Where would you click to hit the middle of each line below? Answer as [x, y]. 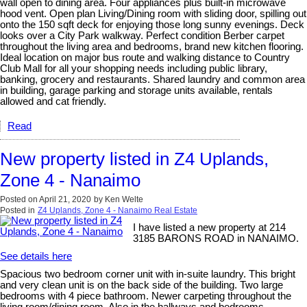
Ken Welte [124, 200]
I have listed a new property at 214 [210, 228]
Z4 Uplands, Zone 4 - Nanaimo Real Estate [118, 211]
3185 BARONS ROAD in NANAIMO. [216, 239]
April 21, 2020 [65, 200]
